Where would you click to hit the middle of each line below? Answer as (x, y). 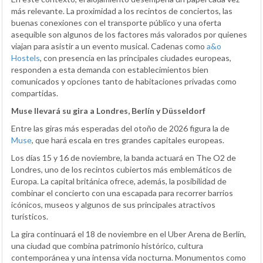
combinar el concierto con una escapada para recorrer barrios (122, 193)
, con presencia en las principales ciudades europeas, (136, 58)
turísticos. (30, 217)
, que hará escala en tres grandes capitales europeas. (128, 140)
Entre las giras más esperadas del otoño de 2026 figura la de (120, 129)
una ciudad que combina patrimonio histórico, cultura (107, 246)
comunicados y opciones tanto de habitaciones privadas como (124, 82)
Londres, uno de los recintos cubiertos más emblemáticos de (122, 170)
